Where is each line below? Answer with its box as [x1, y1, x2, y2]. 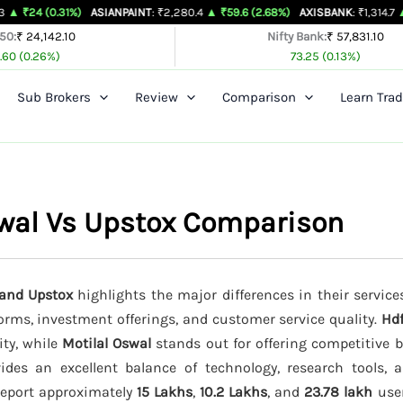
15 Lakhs [137, 382, 193, 400]
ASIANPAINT [30, 4, 92, 19]
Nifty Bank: [267, 29, 327, 43]
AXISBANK [238, 4, 292, 19]
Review [135, 88, 178, 105]
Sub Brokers [17, 88, 91, 105]
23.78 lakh [304, 382, 372, 400]
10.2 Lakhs [200, 382, 267, 400]
